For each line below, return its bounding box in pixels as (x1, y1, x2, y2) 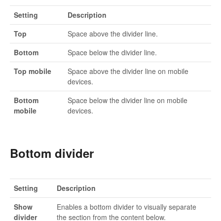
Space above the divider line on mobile (68, 66, 188, 76)
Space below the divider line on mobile (68, 95, 187, 105)
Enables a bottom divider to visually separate (57, 202, 196, 212)
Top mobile (14, 66, 51, 76)
